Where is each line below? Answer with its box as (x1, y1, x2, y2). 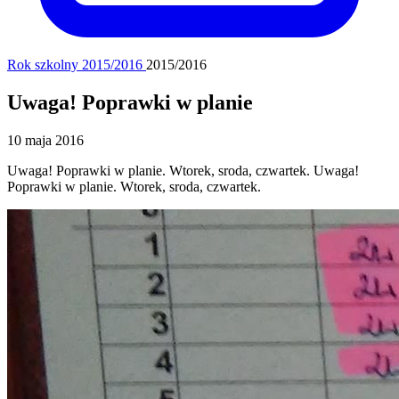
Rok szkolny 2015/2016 (7, 57, 146, 72)
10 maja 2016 (7, 132, 84, 148)
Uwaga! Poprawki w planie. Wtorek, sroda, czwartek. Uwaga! (7, 162, 359, 178)
